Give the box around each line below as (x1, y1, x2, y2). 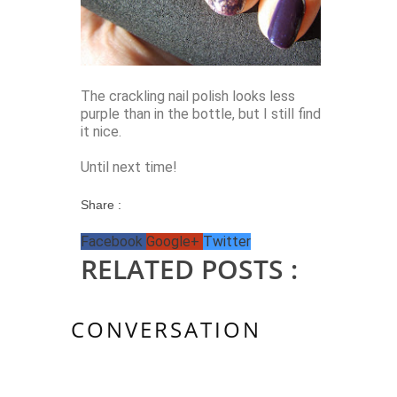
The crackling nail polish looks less (81, 88, 295, 105)
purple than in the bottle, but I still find (81, 105, 321, 123)
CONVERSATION (71, 315, 261, 345)
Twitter (203, 233, 251, 251)
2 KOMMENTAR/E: (83, 369, 229, 392)
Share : (81, 198, 121, 213)
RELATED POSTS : (81, 251, 298, 288)
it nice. (81, 123, 121, 141)
